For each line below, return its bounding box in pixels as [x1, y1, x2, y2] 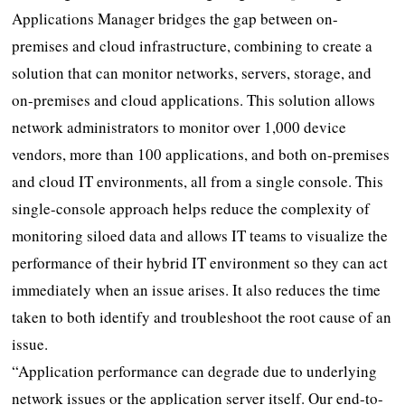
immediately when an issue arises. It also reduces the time [12, 278, 381, 300]
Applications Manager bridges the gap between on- [12, 7, 339, 29]
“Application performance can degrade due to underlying [12, 360, 378, 381]
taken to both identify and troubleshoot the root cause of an [12, 306, 392, 327]
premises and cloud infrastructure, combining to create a [12, 34, 373, 56]
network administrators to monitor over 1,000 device [12, 116, 347, 137]
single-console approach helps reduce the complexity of [12, 197, 371, 219]
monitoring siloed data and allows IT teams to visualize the [12, 224, 389, 246]
